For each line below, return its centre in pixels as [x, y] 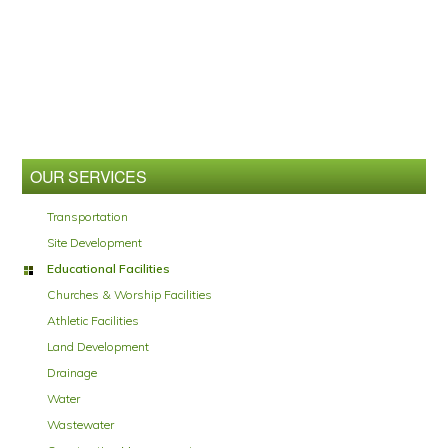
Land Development [98, 346]
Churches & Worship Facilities [130, 294]
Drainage [72, 372]
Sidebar [59, 166]
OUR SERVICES [88, 176]
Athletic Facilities [93, 320]
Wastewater [81, 424]
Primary [59, 140]
